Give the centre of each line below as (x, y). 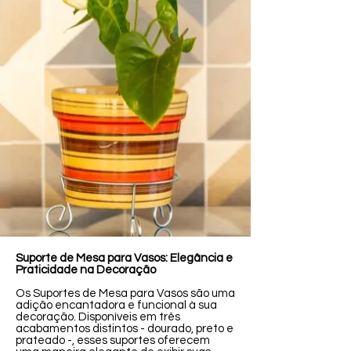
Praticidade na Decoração (86, 270)
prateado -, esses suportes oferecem (113, 340)
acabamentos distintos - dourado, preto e (125, 329)
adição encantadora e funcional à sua (116, 305)
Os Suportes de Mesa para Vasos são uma (125, 293)
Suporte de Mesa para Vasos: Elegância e (124, 258)
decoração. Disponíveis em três (98, 317)
